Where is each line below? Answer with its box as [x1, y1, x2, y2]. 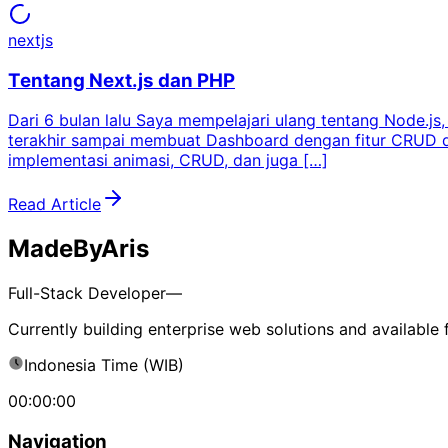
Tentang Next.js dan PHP [8, 68, 235, 92]
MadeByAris [8, 234, 149, 264]
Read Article [8, 194, 101, 215]
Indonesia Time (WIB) [24, 355, 184, 376]
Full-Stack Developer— [8, 283, 182, 304]
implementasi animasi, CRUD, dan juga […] [8, 150, 328, 171]
